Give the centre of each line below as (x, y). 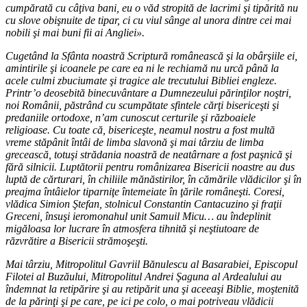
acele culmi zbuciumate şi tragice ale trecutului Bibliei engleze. (141, 80)
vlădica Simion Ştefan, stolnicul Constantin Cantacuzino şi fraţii (144, 204)
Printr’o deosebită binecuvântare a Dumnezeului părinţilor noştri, (148, 93)
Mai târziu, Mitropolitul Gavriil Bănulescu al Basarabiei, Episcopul (151, 264)
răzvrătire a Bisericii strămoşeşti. (77, 241)
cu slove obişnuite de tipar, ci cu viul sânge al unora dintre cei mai (148, 20)
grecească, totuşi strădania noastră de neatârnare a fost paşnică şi (149, 154)
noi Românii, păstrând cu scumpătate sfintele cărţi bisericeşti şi (142, 105)
